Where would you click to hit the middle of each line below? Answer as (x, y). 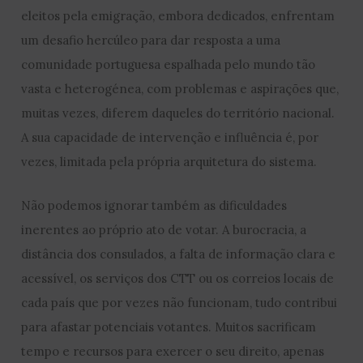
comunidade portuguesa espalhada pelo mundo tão (169, 65)
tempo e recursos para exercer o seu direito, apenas (173, 352)
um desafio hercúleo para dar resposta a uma (151, 41)
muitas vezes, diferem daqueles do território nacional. (178, 113)
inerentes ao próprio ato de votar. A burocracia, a (164, 230)
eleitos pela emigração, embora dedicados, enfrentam (178, 16)
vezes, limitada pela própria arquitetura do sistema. (169, 162)
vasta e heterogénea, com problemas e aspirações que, (180, 89)
